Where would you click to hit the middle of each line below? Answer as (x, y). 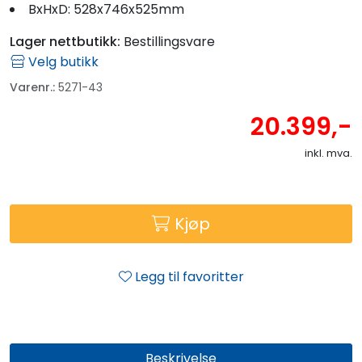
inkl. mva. (328, 153)
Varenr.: (32, 87)
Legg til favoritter (189, 276)
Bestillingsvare (169, 41)
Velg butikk (62, 61)
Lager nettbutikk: (65, 41)
